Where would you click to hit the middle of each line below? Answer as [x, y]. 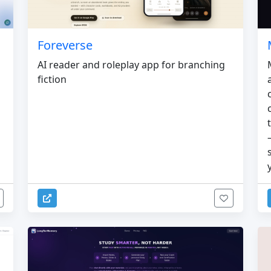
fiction [52, 80]
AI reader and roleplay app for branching [131, 65]
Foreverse [65, 45]
